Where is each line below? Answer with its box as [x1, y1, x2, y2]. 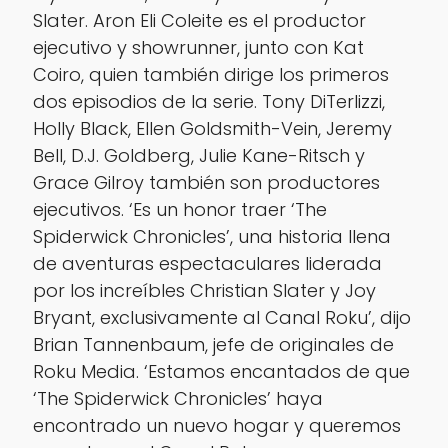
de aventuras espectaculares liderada [32, 250, 382, 276]
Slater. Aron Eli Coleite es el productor [32, 7, 366, 33]
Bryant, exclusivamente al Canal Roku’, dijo [32, 304, 411, 330]
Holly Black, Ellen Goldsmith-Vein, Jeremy [32, 115, 392, 141]
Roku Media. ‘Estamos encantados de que [32, 358, 410, 384]
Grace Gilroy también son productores [32, 169, 380, 195]
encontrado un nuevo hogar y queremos [32, 412, 401, 438]
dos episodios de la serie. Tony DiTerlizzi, [32, 88, 385, 114]
